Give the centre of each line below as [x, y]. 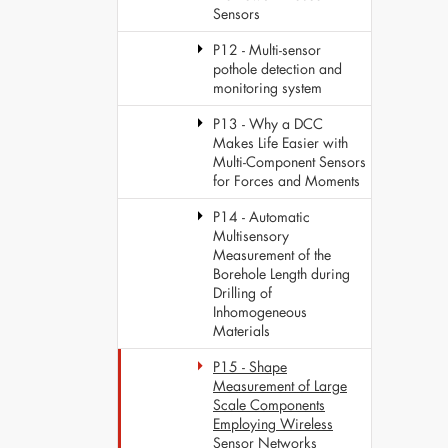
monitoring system [267, 87]
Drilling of [242, 292]
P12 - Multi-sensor [267, 49]
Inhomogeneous [260, 311]
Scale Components [269, 404]
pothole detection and [277, 68]
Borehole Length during [281, 273]
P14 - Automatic [261, 216]
